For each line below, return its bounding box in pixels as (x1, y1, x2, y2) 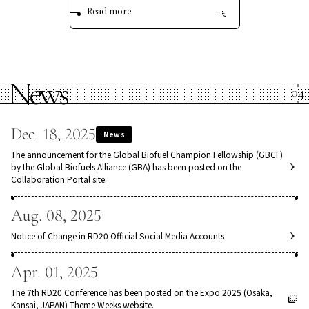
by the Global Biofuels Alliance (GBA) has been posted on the (11, 161, 241, 174)
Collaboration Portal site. (11, 174, 107, 186)
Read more (86, 6, 131, 18)
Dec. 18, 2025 (11, 125, 96, 146)
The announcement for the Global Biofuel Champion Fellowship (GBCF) (11, 149, 283, 161)
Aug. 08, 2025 (11, 206, 101, 227)
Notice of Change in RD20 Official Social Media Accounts (11, 230, 224, 243)
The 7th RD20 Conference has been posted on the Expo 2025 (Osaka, (11, 287, 272, 299)
